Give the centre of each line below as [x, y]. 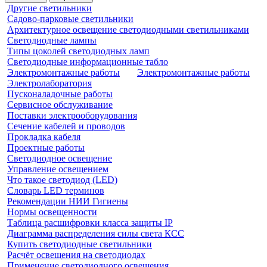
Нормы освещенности [52, 212]
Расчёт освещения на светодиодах [76, 254]
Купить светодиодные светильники [80, 244]
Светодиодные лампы [52, 40]
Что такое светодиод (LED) [62, 179]
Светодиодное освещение [60, 158]
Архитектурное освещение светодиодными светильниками [128, 29]
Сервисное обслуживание [60, 104]
